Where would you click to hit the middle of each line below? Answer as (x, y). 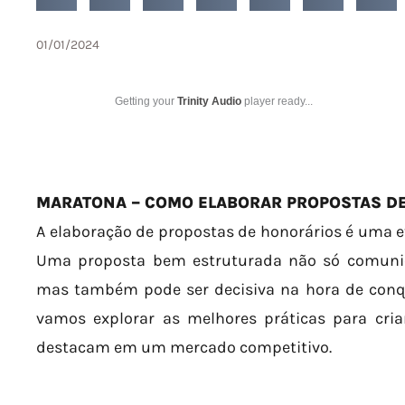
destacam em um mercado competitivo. (184, 347)
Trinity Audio (209, 101)
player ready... (277, 101)
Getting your (146, 101)
